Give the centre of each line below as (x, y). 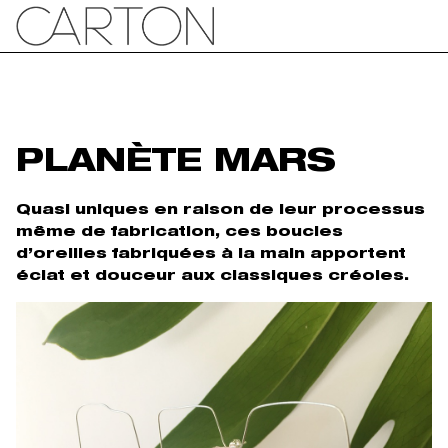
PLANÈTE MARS (176, 164)
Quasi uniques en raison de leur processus (220, 210)
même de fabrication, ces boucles (179, 232)
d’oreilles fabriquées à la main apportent (211, 254)
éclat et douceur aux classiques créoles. (212, 276)
